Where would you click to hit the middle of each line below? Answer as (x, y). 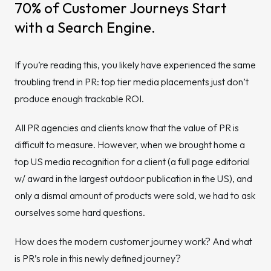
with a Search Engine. (85, 27)
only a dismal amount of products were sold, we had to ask (135, 195)
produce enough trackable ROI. (79, 99)
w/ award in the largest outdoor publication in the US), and (133, 178)
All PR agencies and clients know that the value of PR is (127, 128)
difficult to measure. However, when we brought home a (130, 145)
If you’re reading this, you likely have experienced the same (135, 65)
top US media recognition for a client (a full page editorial (132, 162)
